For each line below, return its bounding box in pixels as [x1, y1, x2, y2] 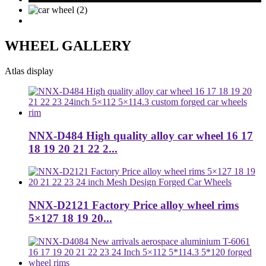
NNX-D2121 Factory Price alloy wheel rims [28, 198, 239, 211]
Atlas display [5, 65, 53, 76]
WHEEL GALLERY [5, 37, 131, 53]
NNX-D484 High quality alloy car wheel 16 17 [28, 129, 253, 142]
